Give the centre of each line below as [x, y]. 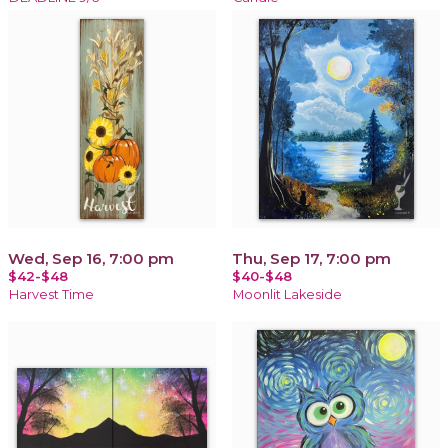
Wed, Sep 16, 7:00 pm [91, 258]
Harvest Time [51, 294]
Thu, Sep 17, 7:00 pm [311, 258]
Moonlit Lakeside [287, 294]
